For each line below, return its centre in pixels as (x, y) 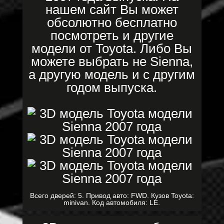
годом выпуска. (112, 87)
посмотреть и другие (112, 35)
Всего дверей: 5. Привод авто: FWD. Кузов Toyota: (112, 195)
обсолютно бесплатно (112, 22)
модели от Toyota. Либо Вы (112, 48)
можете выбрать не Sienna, (112, 61)
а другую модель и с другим (112, 74)
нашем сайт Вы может (112, 9)
